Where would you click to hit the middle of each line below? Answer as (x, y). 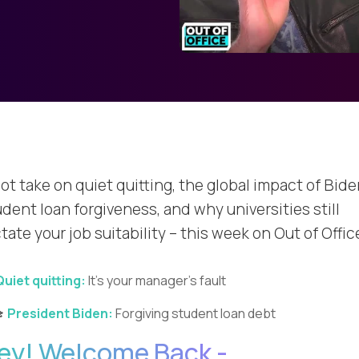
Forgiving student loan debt (196, 314)
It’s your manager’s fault (157, 281)
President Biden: (60, 314)
